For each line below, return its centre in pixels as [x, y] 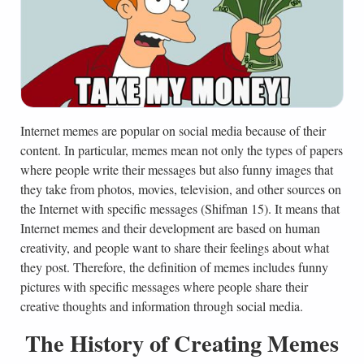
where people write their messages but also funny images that [176, 170]
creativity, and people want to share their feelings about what [174, 248]
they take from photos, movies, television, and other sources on [180, 189]
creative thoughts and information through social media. [161, 306]
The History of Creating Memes [182, 343]
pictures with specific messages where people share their [164, 287]
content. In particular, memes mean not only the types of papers [181, 150]
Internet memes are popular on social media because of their [173, 131]
